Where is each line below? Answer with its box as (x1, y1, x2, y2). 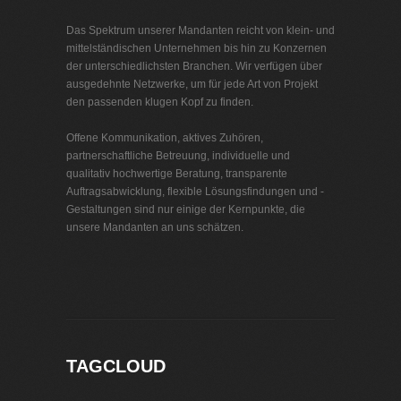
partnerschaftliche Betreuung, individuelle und (66, 149, 290, 162)
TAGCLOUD (66, 356, 166, 376)
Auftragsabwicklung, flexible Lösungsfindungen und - (66, 185, 324, 198)
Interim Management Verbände (66, 257, 217, 269)
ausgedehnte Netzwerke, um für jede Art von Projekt (66, 78, 318, 90)
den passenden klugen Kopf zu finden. (66, 96, 253, 108)
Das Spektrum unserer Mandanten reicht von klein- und (66, 24, 335, 37)
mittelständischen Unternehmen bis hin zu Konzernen (66, 42, 327, 55)
